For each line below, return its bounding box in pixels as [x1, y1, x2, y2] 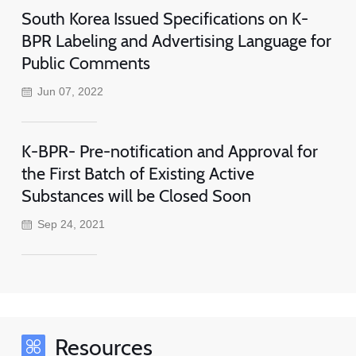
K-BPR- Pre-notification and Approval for [21, 141, 318, 162]
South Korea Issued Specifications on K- [21, 8, 308, 29]
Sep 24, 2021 [37, 218, 106, 231]
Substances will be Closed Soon [21, 185, 251, 207]
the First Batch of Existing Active [21, 163, 254, 184]
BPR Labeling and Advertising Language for [21, 30, 331, 52]
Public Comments [21, 52, 150, 74]
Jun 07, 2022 [37, 85, 104, 99]
